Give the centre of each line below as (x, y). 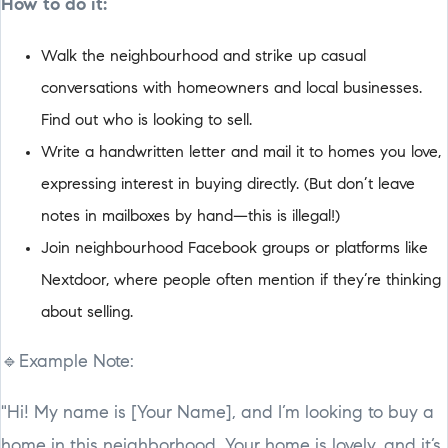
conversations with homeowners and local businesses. (231, 88)
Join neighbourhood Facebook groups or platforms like (234, 248)
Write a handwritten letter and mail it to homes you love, (241, 152)
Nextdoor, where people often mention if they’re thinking (241, 280)
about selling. (87, 312)
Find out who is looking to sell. (146, 120)
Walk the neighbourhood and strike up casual (203, 56)
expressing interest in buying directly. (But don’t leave (228, 184)
